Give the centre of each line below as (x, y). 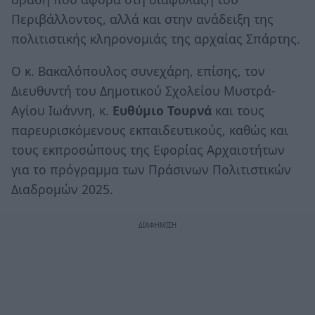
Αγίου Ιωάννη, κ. (62, 110)
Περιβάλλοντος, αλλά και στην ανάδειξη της (142, 19)
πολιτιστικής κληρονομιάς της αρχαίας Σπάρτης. (156, 38)
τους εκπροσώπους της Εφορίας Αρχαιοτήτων (148, 149)
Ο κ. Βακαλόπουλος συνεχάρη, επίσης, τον (138, 71)
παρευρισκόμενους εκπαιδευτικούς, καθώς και (150, 130)
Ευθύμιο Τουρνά (162, 110)
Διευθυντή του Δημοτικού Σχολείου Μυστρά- (143, 90)
